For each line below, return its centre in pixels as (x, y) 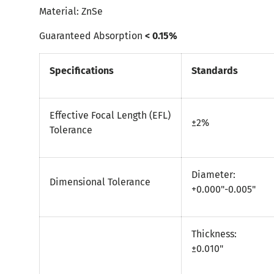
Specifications (82, 71)
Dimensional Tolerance (100, 182)
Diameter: (213, 175)
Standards (215, 71)
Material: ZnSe (71, 12)
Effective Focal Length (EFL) (110, 116)
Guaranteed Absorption (91, 36)
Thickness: (214, 234)
